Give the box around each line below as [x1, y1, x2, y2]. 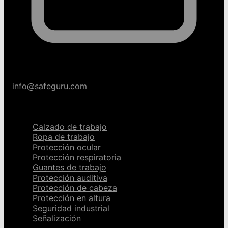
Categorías [12, 100, 64, 112]
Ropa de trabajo [33, 131, 95, 142]
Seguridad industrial [33, 203, 109, 213]
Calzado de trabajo [33, 121, 107, 132]
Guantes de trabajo [33, 162, 106, 173]
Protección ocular [33, 141, 101, 152]
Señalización [33, 213, 81, 223]
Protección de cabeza [33, 182, 117, 193]
